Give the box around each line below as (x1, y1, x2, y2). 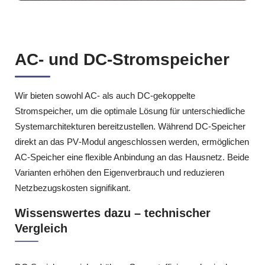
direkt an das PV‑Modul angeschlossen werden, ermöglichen (15, 136, 249, 147)
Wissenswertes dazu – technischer (15, 206, 211, 220)
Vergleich (15, 222, 67, 235)
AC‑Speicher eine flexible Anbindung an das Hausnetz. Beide (15, 151, 249, 162)
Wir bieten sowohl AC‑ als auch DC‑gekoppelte (15, 90, 195, 101)
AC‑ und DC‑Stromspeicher (15, 50, 230, 69)
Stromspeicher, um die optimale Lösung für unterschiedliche (15, 105, 245, 116)
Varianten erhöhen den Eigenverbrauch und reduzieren (15, 167, 224, 177)
